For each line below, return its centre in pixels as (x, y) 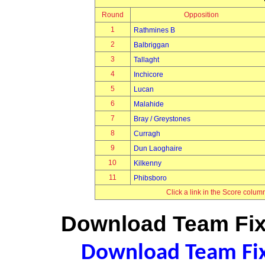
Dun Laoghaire (158, 148)
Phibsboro (150, 178)
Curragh (147, 134)
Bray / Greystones (162, 119)
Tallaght (146, 60)
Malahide (148, 104)
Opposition (201, 15)
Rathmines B (154, 30)
